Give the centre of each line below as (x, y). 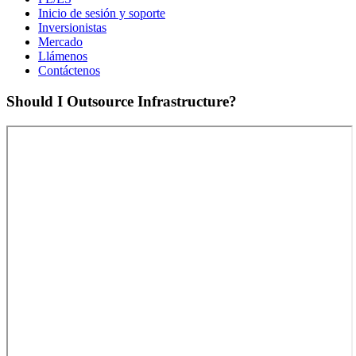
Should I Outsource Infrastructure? (122, 101)
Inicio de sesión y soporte (102, 14)
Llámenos (63, 56)
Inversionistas (72, 28)
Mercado (60, 42)
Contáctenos (69, 71)
